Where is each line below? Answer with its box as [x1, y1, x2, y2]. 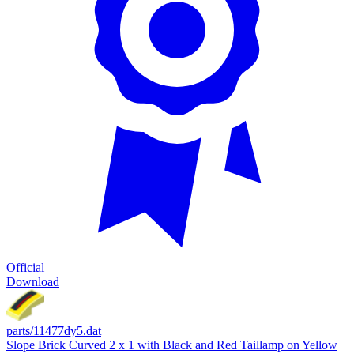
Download [6, 275, 59, 288]
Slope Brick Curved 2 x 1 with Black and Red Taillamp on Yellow [6, 338, 337, 352]
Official [6, 261, 44, 274]
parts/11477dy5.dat [6, 324, 101, 337]
